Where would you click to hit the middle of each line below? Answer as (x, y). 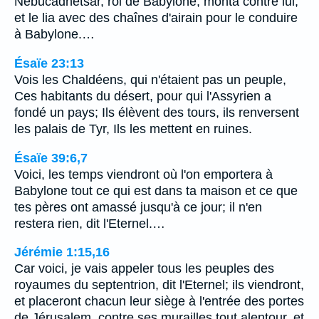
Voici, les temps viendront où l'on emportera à (143, 174)
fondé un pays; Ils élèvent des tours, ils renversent (157, 112)
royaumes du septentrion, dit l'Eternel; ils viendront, (159, 285)
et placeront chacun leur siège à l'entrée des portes (159, 302)
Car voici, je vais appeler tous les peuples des (144, 269)
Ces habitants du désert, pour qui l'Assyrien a (143, 96)
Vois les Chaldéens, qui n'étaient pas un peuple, (150, 79)
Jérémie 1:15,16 (62, 252)
